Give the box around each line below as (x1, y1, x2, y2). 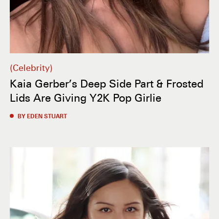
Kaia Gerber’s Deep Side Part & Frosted (10, 76, 203, 90)
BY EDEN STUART (18, 112, 67, 120)
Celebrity (13, 62, 50, 73)
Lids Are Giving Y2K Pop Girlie (10, 90, 161, 104)
